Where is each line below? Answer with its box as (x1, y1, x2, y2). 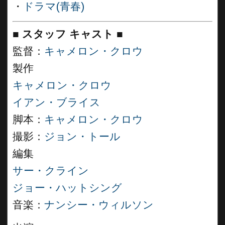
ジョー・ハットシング (13, 182, 122, 194)
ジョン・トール (44, 131, 121, 143)
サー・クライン (13, 165, 89, 177)
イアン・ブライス (13, 96, 100, 108)
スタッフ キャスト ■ (22, 28, 123, 40)
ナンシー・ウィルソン (44, 199, 154, 211)
